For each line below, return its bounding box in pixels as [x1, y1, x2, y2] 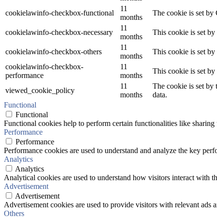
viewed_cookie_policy [5, 86, 75, 95]
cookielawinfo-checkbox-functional [5, 9, 114, 17]
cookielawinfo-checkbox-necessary [5, 28, 113, 37]
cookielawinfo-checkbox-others [5, 47, 102, 56]
